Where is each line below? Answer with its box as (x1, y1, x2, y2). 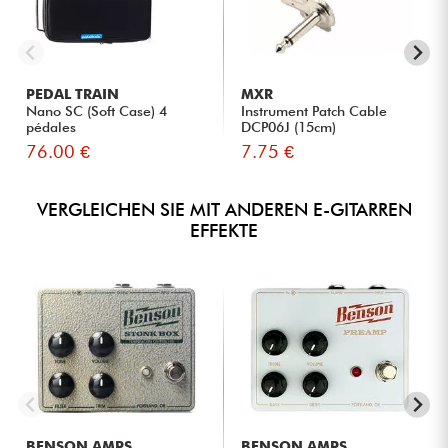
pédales (26, 118, 77, 135)
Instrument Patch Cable (241, 102, 388, 119)
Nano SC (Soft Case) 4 (26, 102, 168, 119)
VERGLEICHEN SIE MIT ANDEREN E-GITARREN (36, 198, 412, 220)
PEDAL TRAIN (26, 85, 120, 102)
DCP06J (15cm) (241, 118, 337, 135)
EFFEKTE (190, 219, 258, 241)
